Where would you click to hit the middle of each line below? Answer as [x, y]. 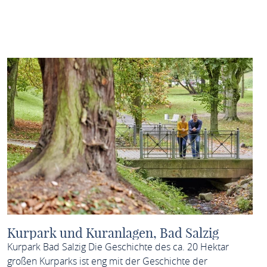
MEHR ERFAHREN [184, 27]
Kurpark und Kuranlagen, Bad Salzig [113, 233]
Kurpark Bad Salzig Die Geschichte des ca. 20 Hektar [118, 247]
